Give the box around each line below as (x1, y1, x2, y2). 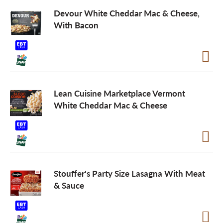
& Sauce (54, 179, 84, 191)
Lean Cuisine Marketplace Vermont (54, 87, 185, 99)
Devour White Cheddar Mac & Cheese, (54, 7, 200, 19)
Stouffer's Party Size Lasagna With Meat (54, 167, 205, 179)
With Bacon (54, 19, 99, 31)
